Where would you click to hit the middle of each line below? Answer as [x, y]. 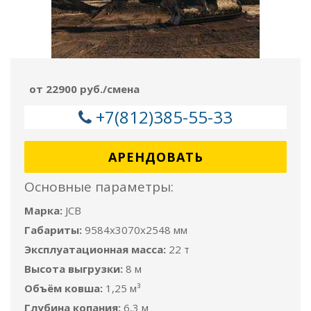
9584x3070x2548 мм [136, 229]
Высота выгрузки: [74, 268]
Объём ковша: [64, 288]
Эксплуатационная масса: [95, 249]
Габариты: [53, 229]
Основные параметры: [99, 186]
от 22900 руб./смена [84, 89]
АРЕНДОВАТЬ [155, 157]
